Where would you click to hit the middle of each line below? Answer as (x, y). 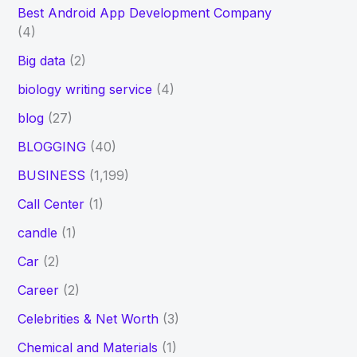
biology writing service (84, 90)
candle (37, 233)
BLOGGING (51, 147)
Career (38, 290)
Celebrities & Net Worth (88, 319)
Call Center (51, 204)
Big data (41, 61)
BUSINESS (51, 176)
